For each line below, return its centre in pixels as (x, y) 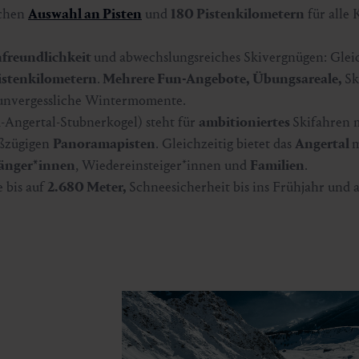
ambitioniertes (246, 122)
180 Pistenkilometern (238, 14)
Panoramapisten (104, 143)
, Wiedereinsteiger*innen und (163, 165)
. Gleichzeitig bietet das (225, 143)
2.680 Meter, (88, 187)
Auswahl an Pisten (85, 14)
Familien (277, 165)
